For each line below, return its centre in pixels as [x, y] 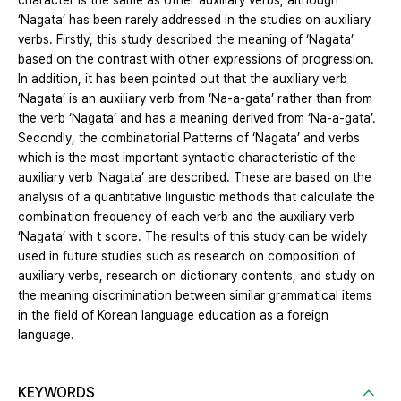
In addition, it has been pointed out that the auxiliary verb [183, 79]
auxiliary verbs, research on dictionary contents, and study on [196, 276]
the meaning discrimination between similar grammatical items [195, 296]
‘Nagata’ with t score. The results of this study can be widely [192, 237]
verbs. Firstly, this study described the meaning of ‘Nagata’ [186, 40]
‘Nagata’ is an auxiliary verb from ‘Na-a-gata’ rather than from [195, 99]
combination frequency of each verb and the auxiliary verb [186, 217]
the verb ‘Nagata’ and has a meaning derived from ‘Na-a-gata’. [197, 119]
